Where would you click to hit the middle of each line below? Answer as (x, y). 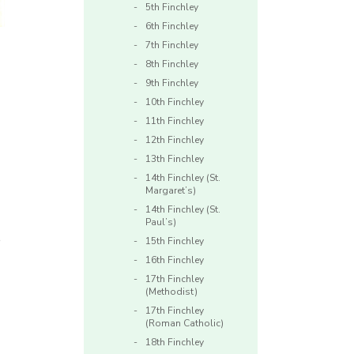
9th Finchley (172, 83)
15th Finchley (175, 241)
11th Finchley (175, 121)
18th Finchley (175, 343)
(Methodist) (171, 292)
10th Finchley (175, 102)
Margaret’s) (171, 191)
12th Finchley (175, 140)
